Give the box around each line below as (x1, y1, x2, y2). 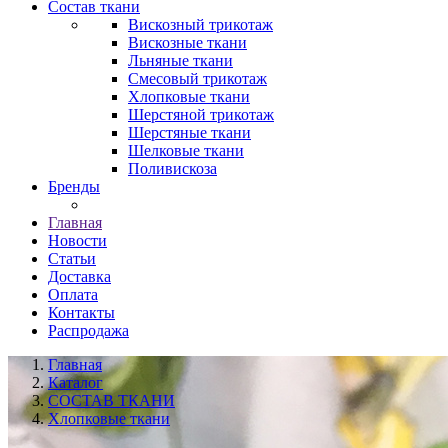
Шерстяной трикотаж (128, 106, 274, 123)
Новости (48, 232, 107, 249)
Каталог (48, 374, 103, 391)
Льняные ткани (128, 52, 233, 69)
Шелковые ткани (128, 142, 244, 159)
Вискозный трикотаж (128, 16, 273, 33)
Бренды (48, 178, 100, 195)
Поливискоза (128, 160, 217, 177)
